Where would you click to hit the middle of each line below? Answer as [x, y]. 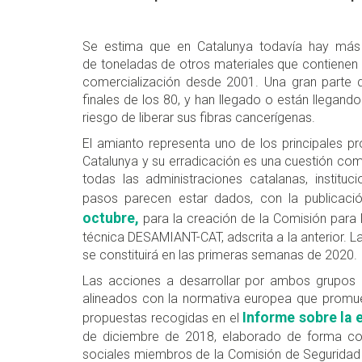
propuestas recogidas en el [161, 318]
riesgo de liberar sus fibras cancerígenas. [200, 118]
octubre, [111, 219]
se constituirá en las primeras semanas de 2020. [220, 255]
